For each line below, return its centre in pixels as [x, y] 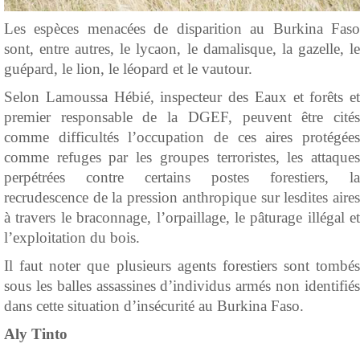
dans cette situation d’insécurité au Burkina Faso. [154, 305]
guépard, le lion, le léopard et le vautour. [128, 68]
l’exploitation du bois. [72, 237]
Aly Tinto [36, 333]
